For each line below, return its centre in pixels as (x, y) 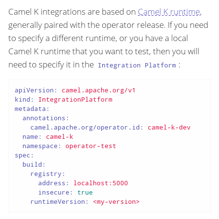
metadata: (32, 108)
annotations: (46, 118)
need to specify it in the (52, 65)
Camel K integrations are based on (73, 12)
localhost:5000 (100, 183)
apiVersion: (36, 90)
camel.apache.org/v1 (99, 90)
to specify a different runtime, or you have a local (98, 38)
